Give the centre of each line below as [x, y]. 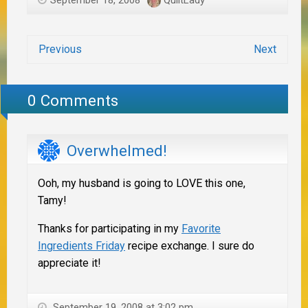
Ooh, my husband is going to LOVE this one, [142, 184]
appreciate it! [69, 263]
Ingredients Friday [81, 246]
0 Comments [73, 101]
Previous [60, 49]
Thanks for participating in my [110, 229]
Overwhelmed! [117, 150]
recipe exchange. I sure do [190, 246]
